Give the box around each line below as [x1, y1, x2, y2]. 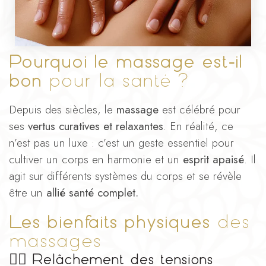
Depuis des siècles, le [9, 101, 116, 118]
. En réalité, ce [163, 118, 233, 134]
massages [9, 232, 102, 249]
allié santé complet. [46, 184, 138, 201]
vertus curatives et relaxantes [28, 118, 163, 134]
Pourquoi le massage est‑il [9, 53, 242, 69]
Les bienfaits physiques [9, 213, 210, 230]
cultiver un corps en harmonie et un [9, 151, 183, 167]
